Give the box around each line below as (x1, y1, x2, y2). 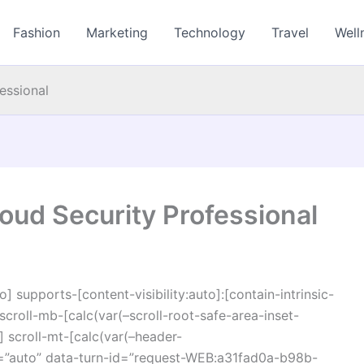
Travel (271, 24, 310, 41)
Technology (174, 24, 246, 41)
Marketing (86, 24, 149, 41)
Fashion (13, 24, 61, 41)
